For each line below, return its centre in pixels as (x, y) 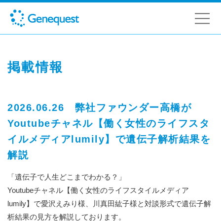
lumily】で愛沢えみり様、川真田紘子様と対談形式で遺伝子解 (109, 203)
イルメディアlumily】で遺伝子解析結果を (109, 139)
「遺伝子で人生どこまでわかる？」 (67, 177)
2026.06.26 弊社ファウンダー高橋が (99, 108)
